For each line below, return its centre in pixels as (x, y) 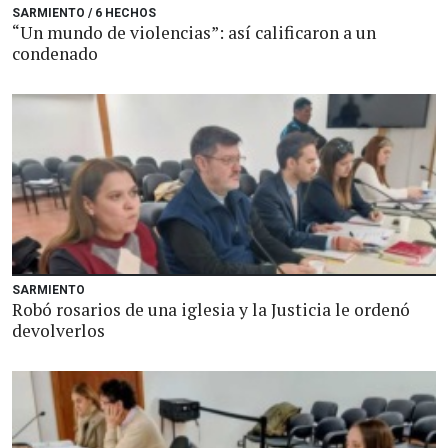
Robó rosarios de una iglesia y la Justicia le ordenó (211, 309)
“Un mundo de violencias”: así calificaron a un (194, 32)
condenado (55, 53)
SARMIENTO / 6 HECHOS (84, 13)
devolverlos (58, 330)
